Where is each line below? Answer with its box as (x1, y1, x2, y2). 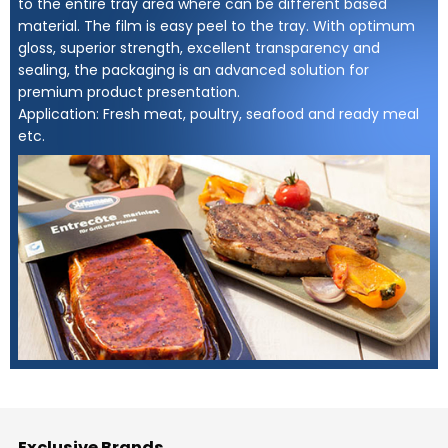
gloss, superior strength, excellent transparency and (18, 37, 381, 58)
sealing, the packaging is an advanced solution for (18, 59, 370, 80)
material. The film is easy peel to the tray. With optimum (18, 15, 416, 36)
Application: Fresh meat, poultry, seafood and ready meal (18, 103, 420, 124)
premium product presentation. (18, 81, 241, 102)
